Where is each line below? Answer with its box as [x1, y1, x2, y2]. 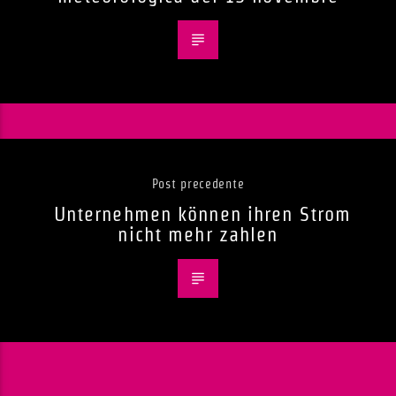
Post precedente [151, 176, 245, 191]
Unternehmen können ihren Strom [53, 202, 352, 225]
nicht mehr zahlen [118, 223, 278, 245]
